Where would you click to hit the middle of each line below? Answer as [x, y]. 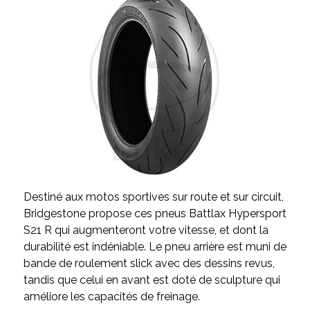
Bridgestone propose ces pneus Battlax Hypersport [155, 214]
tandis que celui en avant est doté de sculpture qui [152, 280]
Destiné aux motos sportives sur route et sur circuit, [153, 197]
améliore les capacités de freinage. [111, 297]
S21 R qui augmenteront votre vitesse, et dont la [146, 230]
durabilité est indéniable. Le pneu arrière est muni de [155, 247]
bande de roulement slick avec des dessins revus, [149, 264]
